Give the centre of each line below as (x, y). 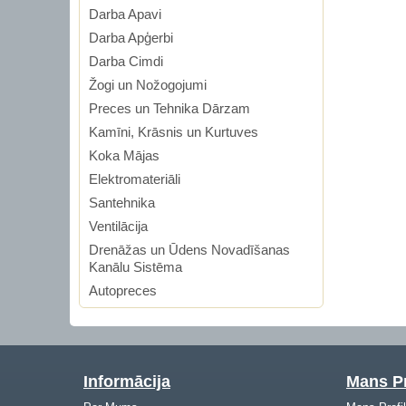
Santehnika (122, 203)
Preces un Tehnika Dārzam (169, 108)
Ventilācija (118, 226)
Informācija (127, 382)
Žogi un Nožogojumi (148, 85)
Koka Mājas (124, 155)
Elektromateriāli (135, 179)
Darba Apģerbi (131, 38)
